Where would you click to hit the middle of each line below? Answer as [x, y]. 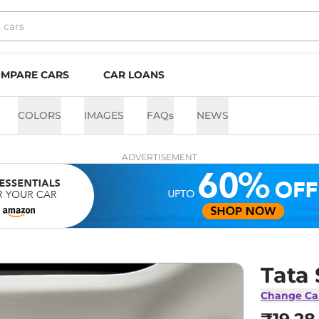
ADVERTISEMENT [159, 157]
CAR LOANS [134, 75]
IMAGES [104, 115]
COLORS [40, 115]
